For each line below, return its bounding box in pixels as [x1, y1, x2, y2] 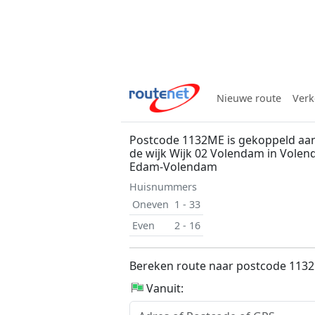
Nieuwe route [217, 91, 281, 105]
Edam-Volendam [129, 159, 217, 174]
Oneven [132, 198, 169, 211]
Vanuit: [146, 281, 184, 296]
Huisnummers [129, 180, 197, 193]
